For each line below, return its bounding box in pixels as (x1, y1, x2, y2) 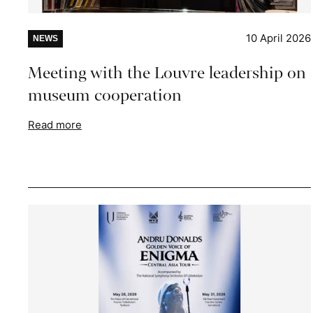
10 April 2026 (246, 31, 312, 45)
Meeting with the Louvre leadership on (28, 61, 306, 85)
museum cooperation (28, 83, 182, 107)
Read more (28, 117, 82, 131)
